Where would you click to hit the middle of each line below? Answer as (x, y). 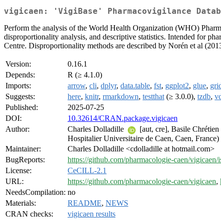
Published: (22, 108)
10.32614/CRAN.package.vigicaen (123, 118)
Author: (18, 129)
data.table (135, 86)
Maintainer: (23, 149)
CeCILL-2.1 (87, 171)
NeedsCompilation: (36, 192)
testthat (153, 97)
